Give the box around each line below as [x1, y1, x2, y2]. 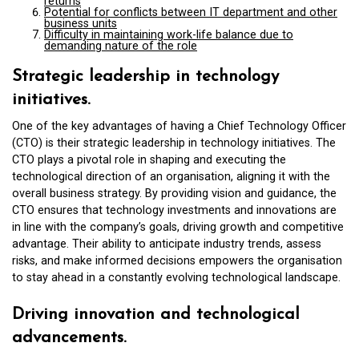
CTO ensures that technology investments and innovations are [12, 203, 337, 217]
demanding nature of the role [44, 38, 197, 53]
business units [44, 16, 117, 30]
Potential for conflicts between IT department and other [44, 5, 337, 19]
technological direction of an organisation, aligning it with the [12, 169, 330, 184]
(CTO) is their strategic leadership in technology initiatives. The [12, 135, 336, 150]
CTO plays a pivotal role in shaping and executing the [12, 152, 286, 167]
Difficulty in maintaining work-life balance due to [44, 27, 293, 42]
